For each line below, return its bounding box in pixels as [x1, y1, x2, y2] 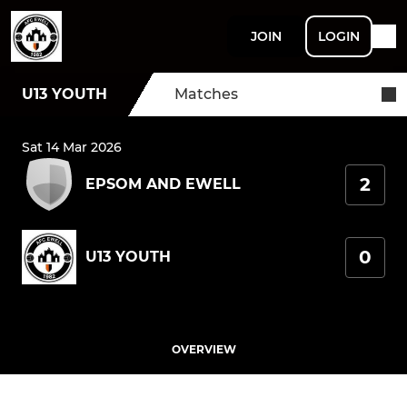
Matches [174, 85, 238, 103]
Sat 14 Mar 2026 [22, 139, 122, 155]
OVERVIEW [171, 342, 236, 356]
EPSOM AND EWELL [85, 175, 241, 193]
